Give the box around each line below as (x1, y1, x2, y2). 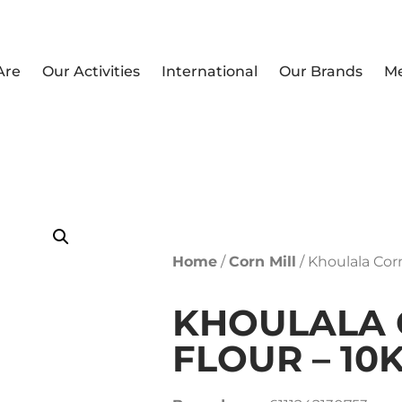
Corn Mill (229, 253, 296, 270)
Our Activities (42, 63, 141, 80)
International (162, 63, 258, 80)
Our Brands (279, 63, 363, 80)
